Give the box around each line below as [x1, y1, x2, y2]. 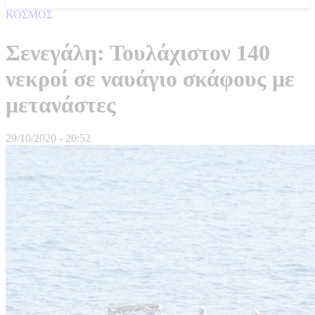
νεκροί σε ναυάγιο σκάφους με [6, 65, 295, 91]
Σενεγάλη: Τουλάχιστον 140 [6, 39, 270, 65]
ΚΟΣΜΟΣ [6, 8, 53, 20]
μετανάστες [6, 91, 116, 117]
